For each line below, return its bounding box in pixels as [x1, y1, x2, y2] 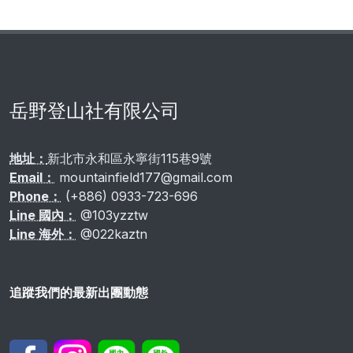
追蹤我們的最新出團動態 [9, 284, 148, 300]
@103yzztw [76, 206, 148, 223]
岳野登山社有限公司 [9, 98, 180, 122]
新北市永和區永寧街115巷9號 [47, 150, 212, 166]
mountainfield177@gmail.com [59, 169, 232, 185]
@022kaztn [76, 225, 147, 242]
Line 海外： [9, 225, 76, 242]
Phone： [9, 188, 61, 204]
